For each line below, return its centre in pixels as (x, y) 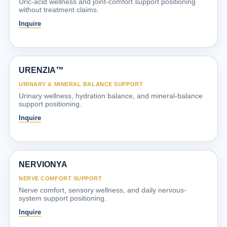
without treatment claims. (59, 9)
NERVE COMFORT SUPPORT (61, 178)
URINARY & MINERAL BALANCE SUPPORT (81, 84)
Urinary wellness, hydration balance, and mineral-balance (111, 96)
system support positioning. (63, 198)
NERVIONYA (43, 164)
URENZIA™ (41, 70)
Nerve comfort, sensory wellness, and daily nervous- (103, 190)
